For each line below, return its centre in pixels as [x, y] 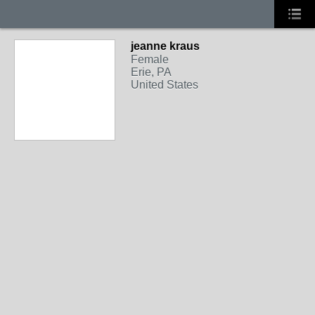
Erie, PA [151, 72]
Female [150, 59]
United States [165, 85]
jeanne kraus [165, 46]
